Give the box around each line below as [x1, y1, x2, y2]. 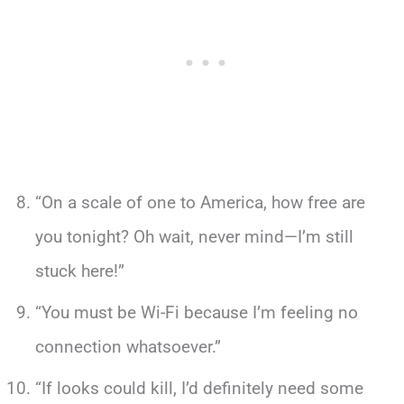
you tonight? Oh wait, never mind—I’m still [34, 226, 353, 248]
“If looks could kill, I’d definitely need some [34, 377, 363, 399]
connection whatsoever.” [34, 336, 221, 358]
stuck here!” [34, 261, 124, 282]
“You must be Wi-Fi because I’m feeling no [34, 302, 358, 324]
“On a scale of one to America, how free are [34, 192, 365, 214]
